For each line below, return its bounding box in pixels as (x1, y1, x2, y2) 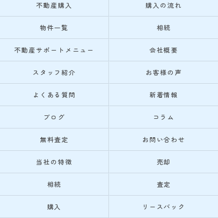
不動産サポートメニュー (14, 45, 94, 54)
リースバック (142, 202, 186, 211)
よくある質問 (32, 90, 76, 99)
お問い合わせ (142, 135, 186, 144)
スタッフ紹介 (32, 68, 76, 77)
